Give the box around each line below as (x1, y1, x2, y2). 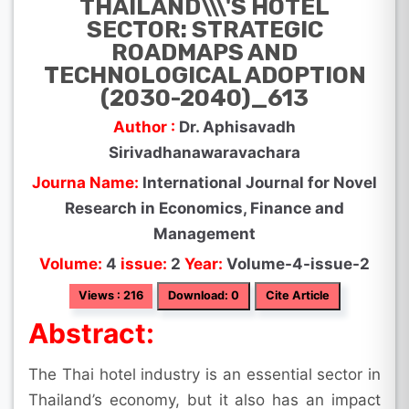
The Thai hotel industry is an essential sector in (28, 364, 381, 383)
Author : (113, 117, 179, 136)
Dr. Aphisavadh (179, 117, 296, 136)
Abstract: (28, 316, 154, 350)
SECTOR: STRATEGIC (86, 15, 323, 43)
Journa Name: (32, 173, 142, 192)
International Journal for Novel (142, 173, 377, 192)
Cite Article (265, 288, 330, 302)
